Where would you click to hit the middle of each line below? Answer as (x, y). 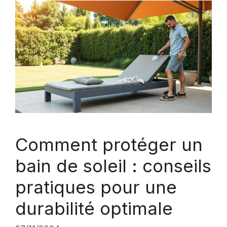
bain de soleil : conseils (113, 165)
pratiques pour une (96, 187)
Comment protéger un (109, 144)
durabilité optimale (94, 208)
